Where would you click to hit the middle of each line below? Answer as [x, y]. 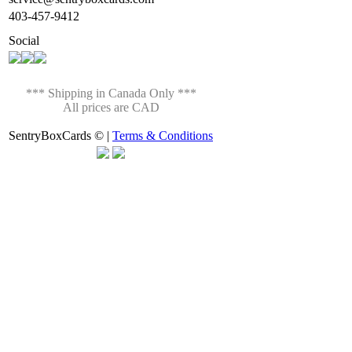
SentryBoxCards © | [60, 136]
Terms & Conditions [163, 136]
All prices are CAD [111, 107]
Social [24, 40]
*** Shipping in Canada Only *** [111, 93]
